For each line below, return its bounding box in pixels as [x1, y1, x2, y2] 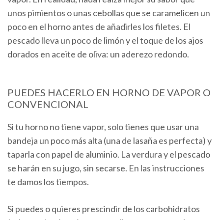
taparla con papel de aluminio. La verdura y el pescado [7, 149, 210, 160]
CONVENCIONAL [7, 98, 88, 110]
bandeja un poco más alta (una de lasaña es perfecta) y [7, 135, 212, 146]
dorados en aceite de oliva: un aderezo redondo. [7, 49, 189, 60]
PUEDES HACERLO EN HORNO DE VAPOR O [7, 86, 211, 99]
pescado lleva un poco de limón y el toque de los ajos [7, 35, 203, 46]
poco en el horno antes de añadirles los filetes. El [7, 21, 191, 32]
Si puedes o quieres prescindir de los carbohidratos [7, 203, 200, 215]
